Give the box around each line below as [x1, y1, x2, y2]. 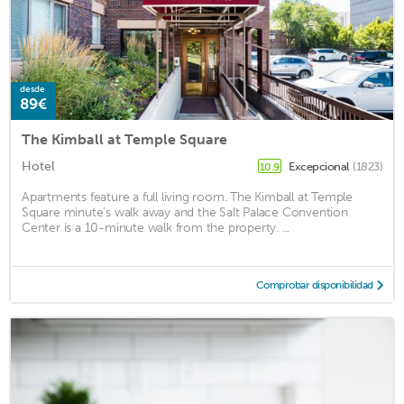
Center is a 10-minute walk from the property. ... [22, 219, 290, 235]
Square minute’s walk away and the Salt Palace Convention [22, 204, 348, 220]
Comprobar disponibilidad [255, 278, 373, 291]
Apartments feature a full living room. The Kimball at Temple [22, 188, 353, 205]
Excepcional [289, 159, 351, 173]
